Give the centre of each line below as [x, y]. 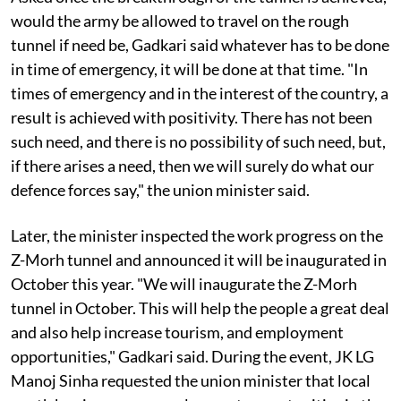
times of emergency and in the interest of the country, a [200, 93]
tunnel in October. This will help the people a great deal [200, 307]
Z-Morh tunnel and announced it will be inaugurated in [199, 259]
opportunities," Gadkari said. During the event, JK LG [192, 356]
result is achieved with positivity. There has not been [192, 117]
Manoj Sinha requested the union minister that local [191, 380]
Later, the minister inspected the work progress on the [197, 235]
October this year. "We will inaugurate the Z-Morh [184, 283]
